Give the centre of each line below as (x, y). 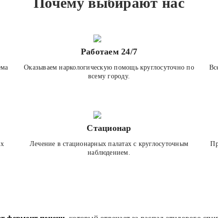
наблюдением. (109, 153)
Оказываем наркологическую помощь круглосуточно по (109, 67)
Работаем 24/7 (109, 52)
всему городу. (109, 76)
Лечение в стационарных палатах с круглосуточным (109, 144)
